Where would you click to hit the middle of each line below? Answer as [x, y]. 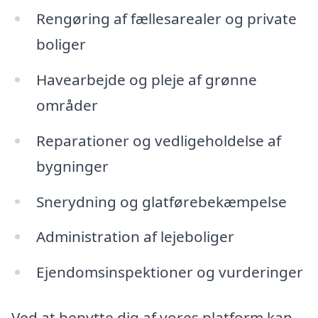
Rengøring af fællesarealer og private [166, 18]
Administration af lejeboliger [135, 237]
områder [67, 105]
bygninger [72, 166]
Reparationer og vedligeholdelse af [158, 140]
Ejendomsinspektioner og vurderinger [169, 272]
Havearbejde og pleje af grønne [146, 79]
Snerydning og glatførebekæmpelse [161, 201]
